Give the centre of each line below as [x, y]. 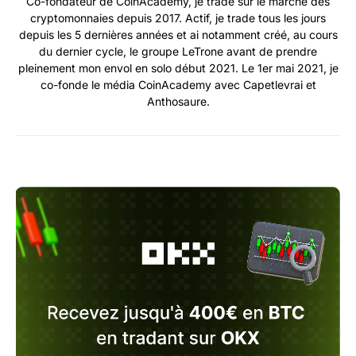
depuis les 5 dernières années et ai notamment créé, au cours [178, 34]
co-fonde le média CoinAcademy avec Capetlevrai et [178, 84]
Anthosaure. [178, 101]
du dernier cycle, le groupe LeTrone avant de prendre [178, 51]
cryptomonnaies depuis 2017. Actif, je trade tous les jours [178, 17]
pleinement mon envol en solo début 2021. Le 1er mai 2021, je [178, 68]
